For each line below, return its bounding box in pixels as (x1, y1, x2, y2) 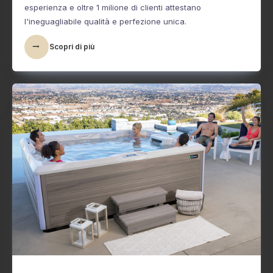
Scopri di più (49, 42, 94, 52)
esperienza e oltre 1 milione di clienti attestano (24, 2, 201, 13)
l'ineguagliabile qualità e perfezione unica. (24, 16, 186, 27)
